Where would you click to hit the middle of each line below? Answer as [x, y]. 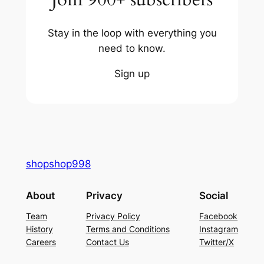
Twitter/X [217, 242]
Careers [41, 242]
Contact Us [107, 242]
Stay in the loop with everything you [132, 33]
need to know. [132, 49]
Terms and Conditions [128, 229]
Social [214, 195]
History [39, 229]
